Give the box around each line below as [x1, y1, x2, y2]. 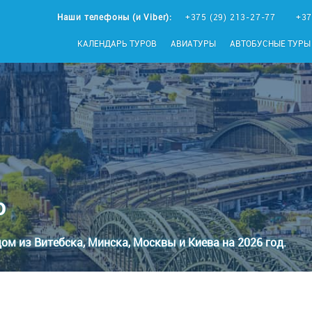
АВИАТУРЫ [171, 38, 216, 49]
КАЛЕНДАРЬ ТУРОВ [77, 38, 157, 49]
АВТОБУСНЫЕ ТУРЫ [230, 38, 311, 49]
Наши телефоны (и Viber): [56, 11, 175, 22]
